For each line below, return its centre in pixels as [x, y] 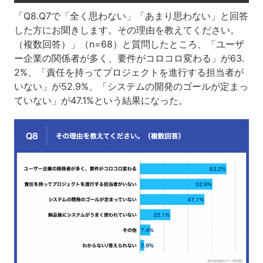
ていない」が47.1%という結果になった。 [101, 100]
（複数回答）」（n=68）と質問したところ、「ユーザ [129, 44]
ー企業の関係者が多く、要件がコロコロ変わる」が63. [129, 58]
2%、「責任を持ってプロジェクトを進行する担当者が [129, 72]
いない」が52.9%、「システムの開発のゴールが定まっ [131, 86]
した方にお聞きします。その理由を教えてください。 [127, 30]
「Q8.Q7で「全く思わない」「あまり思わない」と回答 [131, 16]
